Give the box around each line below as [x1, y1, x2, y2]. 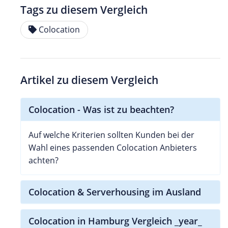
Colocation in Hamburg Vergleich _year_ [28, 214, 202, 227]
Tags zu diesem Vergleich [20, 2, 148, 17]
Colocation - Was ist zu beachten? [28, 103, 174, 116]
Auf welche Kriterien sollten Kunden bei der [28, 129, 194, 140]
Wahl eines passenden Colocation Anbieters [28, 141, 197, 153]
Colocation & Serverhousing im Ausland [28, 185, 201, 198]
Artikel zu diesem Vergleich [20, 72, 158, 87]
